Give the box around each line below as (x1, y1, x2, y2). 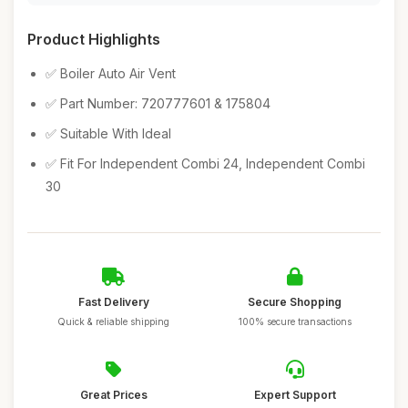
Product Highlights (27, 30, 160, 48)
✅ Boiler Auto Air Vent (46, 66, 176, 81)
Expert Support (253, 388, 336, 402)
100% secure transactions (238, 316, 352, 327)
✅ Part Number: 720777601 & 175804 (46, 96, 270, 111)
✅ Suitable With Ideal (46, 126, 171, 141)
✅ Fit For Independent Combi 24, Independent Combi (46, 156, 365, 171)
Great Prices (79, 388, 148, 402)
